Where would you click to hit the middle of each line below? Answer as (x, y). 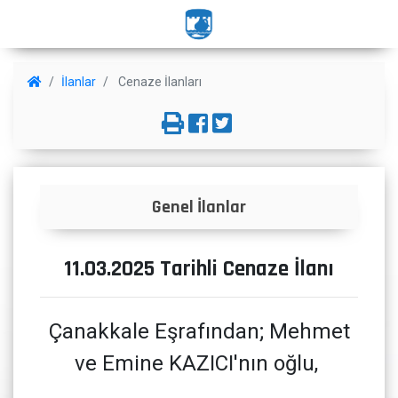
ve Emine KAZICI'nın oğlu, (199, 363)
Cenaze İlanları (159, 82)
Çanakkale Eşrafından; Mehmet (199, 331)
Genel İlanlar (199, 207)
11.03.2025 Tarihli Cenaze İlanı (199, 269)
